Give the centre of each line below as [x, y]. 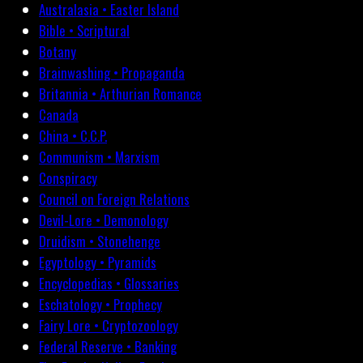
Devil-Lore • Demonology [104, 220]
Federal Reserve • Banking [108, 347]
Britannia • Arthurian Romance [120, 94]
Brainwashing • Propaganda [112, 73]
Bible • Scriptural [84, 31]
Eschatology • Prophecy [100, 305]
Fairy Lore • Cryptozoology [109, 326]
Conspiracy [68, 178]
